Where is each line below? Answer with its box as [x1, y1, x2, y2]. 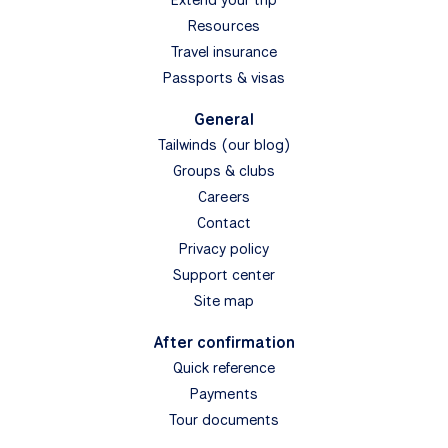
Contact [196, 212, 252, 233]
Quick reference [172, 357, 276, 378]
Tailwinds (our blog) [158, 134, 290, 155]
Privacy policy [178, 238, 270, 259]
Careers [198, 186, 250, 207]
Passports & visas [162, 67, 286, 88]
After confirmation [153, 331, 295, 353]
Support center [172, 264, 276, 285]
